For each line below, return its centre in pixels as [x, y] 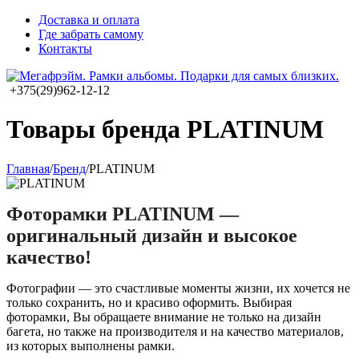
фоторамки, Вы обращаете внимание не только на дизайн [164, 317]
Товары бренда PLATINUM [165, 129]
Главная [28, 168]
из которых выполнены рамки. [91, 345]
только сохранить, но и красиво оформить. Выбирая [149, 302]
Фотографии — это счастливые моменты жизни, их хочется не [178, 288]
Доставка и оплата [89, 20]
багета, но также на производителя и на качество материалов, [175, 331]
